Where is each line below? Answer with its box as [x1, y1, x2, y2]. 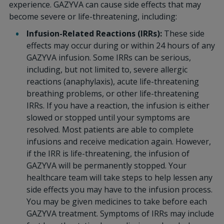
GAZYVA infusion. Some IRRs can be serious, [26, 52, 191, 63]
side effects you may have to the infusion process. [26, 184, 212, 195]
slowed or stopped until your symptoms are [26, 112, 190, 123]
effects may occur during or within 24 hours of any [26, 40, 215, 51]
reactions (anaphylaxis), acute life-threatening [26, 76, 199, 87]
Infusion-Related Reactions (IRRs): [26, 28, 164, 39]
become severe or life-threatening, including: [8, 11, 177, 22]
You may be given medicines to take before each [26, 196, 207, 207]
